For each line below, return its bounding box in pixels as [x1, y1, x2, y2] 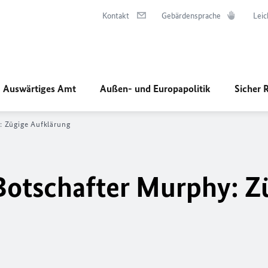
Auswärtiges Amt [3, 83, 76, 95]
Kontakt [102, 11, 129, 21]
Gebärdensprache [162, 11, 221, 21]
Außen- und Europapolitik [100, 83, 211, 95]
